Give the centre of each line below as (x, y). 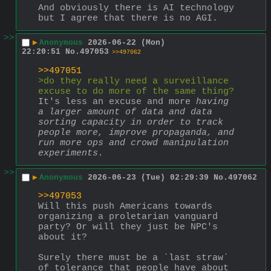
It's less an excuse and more (117, 102)
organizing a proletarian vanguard (128, 217)
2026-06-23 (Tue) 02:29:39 (148, 178)
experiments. (71, 153)
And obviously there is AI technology (136, 8)
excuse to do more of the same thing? (136, 91)
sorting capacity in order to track (131, 122)
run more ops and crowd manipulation (133, 143)
